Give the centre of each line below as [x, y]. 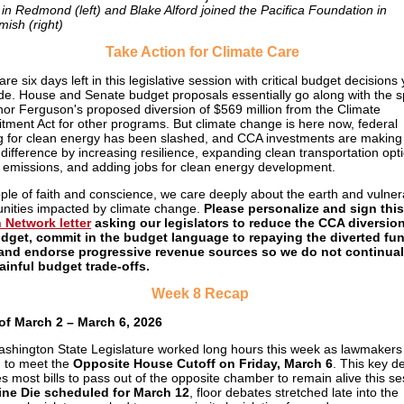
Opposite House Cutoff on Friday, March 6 [203, 363]
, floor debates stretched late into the [294, 392]
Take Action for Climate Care [202, 52]
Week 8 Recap [202, 294]
